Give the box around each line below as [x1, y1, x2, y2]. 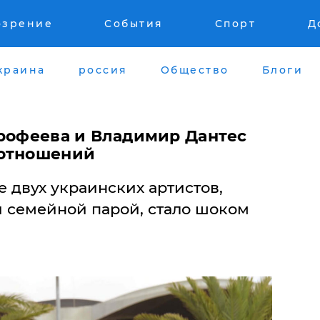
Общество [160, 63, 229, 76]
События [104, 17, 164, 30]
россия [78, 63, 128, 76]
